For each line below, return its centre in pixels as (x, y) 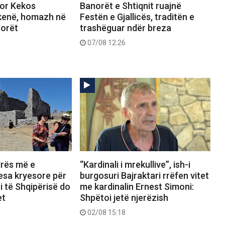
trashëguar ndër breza (125, 28)
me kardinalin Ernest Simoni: (137, 187)
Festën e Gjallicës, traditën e (137, 17)
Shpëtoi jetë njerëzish (124, 198)
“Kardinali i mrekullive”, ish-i (135, 165)
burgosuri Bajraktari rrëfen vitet (144, 176)
